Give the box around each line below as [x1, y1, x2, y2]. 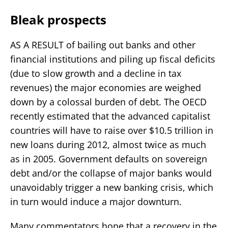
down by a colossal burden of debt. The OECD [10, 95, 207, 108]
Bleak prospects [10, 11, 106, 28]
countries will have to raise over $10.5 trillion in [10, 124, 213, 136]
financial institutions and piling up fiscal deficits [10, 52, 215, 65]
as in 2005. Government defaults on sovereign [10, 152, 207, 165]
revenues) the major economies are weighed [10, 81, 201, 94]
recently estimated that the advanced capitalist [10, 109, 210, 122]
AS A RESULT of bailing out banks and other [10, 38, 195, 51]
